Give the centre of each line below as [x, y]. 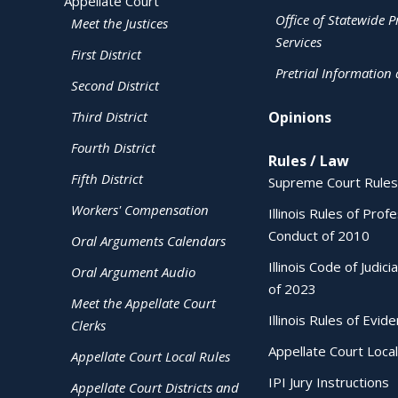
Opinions [299, 117]
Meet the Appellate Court [143, 303]
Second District [115, 85]
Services [298, 42]
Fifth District [107, 179]
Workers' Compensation [140, 210]
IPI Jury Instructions [328, 382]
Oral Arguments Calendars [148, 241]
